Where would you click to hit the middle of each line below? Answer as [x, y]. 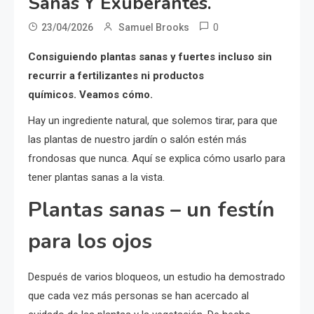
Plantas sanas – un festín [151, 210]
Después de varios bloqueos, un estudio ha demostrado [157, 277]
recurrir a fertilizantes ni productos [116, 75]
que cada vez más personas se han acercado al [138, 295]
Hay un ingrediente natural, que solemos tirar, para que [153, 120]
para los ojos [90, 241]
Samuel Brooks [154, 27]
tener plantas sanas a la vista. [96, 177]
